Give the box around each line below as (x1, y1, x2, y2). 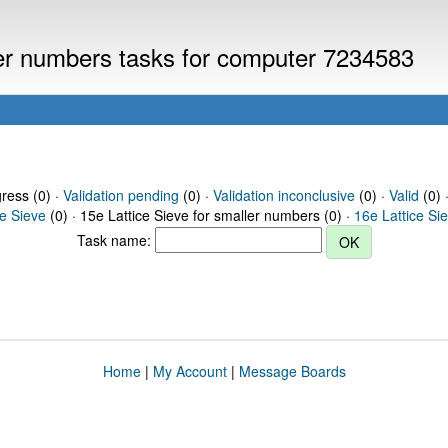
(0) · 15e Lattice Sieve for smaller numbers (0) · (46, 205, 354, 225)
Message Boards (238, 361, 346, 381)
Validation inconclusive (212, 185, 355, 205)
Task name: (76, 229, 155, 250)
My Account (152, 361, 227, 381)
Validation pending (62, 185, 179, 205)
